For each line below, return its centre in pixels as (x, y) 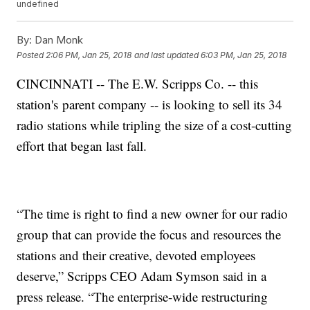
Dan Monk (58, 40)
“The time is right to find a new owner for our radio (153, 214)
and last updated (167, 55)
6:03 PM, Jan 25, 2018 (244, 55)
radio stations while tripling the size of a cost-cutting (155, 125)
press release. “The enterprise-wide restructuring (143, 297)
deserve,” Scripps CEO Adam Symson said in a (142, 276)
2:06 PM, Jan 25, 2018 (89, 55)
